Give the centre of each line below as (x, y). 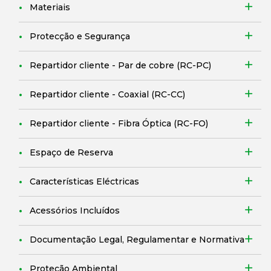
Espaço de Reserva (71, 152)
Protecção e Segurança (80, 36)
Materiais (50, 7)
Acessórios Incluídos (75, 211)
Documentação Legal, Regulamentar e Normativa (137, 240)
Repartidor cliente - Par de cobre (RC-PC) (120, 65)
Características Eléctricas (84, 181)
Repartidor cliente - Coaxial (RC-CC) (107, 94)
